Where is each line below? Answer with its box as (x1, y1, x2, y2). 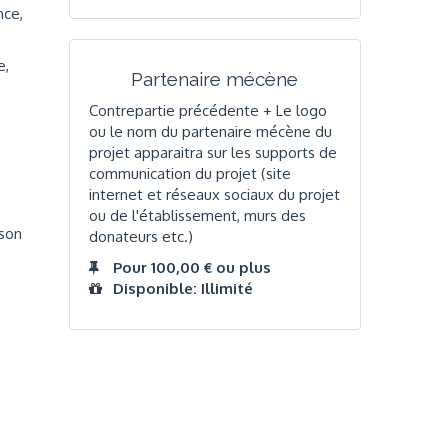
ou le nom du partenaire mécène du (88, 121, 332, 141)
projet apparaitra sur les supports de (88, 142, 337, 162)
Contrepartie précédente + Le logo (88, 100, 327, 120)
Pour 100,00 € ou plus (112, 258, 271, 278)
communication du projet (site (88, 163, 291, 183)
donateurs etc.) (88, 226, 193, 246)
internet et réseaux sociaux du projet (88, 184, 340, 204)
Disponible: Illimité (112, 279, 253, 299)
